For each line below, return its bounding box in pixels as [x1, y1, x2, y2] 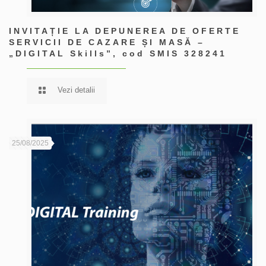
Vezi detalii [58, 85, 95, 94]
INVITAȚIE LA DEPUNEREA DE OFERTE [9, 26, 240, 36]
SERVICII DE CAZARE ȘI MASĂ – [9, 37, 205, 47]
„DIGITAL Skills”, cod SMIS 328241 [9, 48, 227, 58]
